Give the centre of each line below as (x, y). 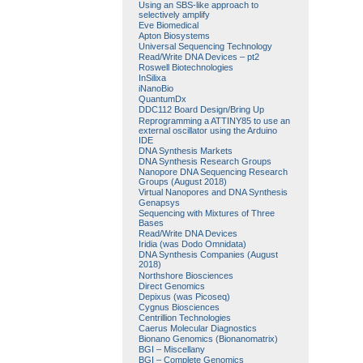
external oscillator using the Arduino (207, 130)
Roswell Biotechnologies (186, 68)
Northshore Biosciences (186, 275)
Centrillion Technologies (184, 317)
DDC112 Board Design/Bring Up (201, 110)
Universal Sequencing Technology (205, 46)
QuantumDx (162, 99)
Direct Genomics (171, 286)
